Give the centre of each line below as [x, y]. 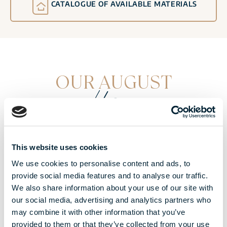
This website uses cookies [60, 147]
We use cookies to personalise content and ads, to [101, 163]
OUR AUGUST [113, 82]
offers [113, 100]
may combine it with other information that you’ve [99, 212]
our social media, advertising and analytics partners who [111, 200]
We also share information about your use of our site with [112, 187]
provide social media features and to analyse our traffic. [110, 175]
